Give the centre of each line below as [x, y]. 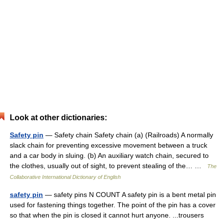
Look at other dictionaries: [58, 118]
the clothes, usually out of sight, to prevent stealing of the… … [109, 166]
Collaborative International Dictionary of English [65, 177]
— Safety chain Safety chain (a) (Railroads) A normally [128, 135]
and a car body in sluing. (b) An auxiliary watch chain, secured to [109, 155]
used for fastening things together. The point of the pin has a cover [113, 205]
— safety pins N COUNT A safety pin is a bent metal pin [130, 195]
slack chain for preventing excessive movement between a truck [109, 145]
